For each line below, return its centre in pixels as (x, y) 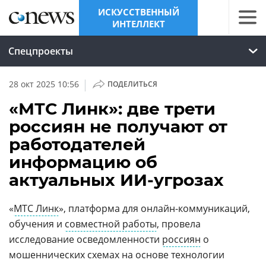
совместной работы (111, 224)
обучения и (37, 224)
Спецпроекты (41, 51)
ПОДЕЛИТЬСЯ (132, 84)
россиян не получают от (118, 126)
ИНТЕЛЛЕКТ (138, 24)
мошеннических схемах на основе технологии (117, 255)
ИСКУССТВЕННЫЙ (138, 12)
